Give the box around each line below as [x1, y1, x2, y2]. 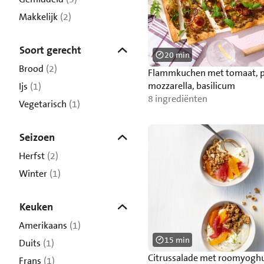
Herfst [19, 150, 45, 162]
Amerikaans [19, 219, 67, 232]
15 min [164, 235, 190, 245]
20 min [164, 49, 190, 60]
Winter [19, 167, 47, 180]
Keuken [19, 200, 53, 214]
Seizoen [19, 130, 55, 144]
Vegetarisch [19, 98, 67, 110]
